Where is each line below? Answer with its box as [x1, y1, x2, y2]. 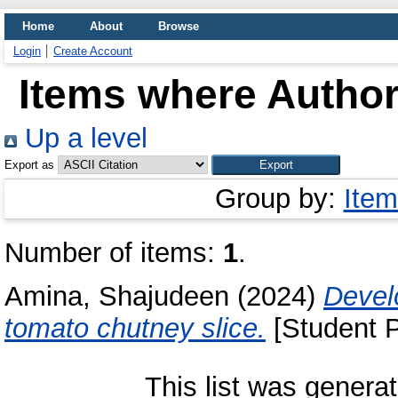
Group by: [214, 183, 344, 214]
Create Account [53, 44, 132, 58]
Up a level [17, 123, 147, 154]
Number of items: [4, 237, 223, 268]
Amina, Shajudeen [4, 280, 229, 312]
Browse [158, 20, 199, 33]
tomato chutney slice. [4, 312, 266, 344]
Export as [4, 158, 54, 171]
